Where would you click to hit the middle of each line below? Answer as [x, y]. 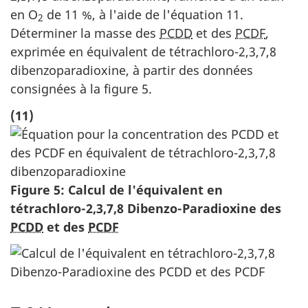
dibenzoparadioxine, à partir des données [132, 70]
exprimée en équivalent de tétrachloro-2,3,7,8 [143, 52]
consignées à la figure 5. [81, 89]
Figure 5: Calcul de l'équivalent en [117, 189]
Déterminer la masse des [85, 33]
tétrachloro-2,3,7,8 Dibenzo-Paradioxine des [146, 208]
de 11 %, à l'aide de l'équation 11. [143, 15]
